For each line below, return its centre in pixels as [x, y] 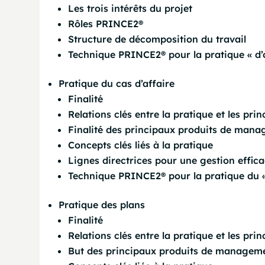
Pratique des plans [102, 205]
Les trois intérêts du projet [130, 8]
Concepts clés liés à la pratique [141, 145]
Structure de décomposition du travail [157, 39]
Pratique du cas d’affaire [117, 83]
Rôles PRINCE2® [106, 24]
